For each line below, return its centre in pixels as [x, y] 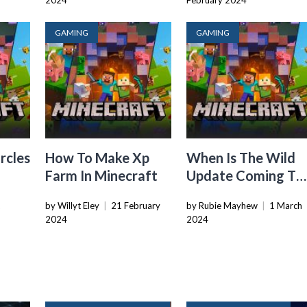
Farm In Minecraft [102, 176]
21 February [136, 206]
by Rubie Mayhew [222, 206]
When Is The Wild [241, 158]
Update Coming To [245, 176]
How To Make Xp [98, 158]
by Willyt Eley [73, 206]
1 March [286, 206]
